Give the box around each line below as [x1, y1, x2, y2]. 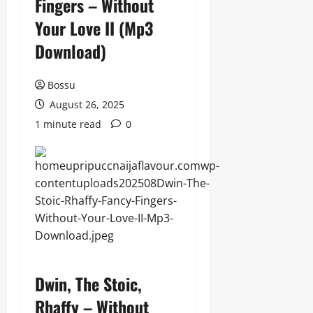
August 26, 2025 [47, 97, 124, 111]
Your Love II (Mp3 [35, 15, 153, 41]
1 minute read [35, 117, 101, 131]
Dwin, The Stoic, [35, 270, 142, 296]
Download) [35, 38, 106, 64]
